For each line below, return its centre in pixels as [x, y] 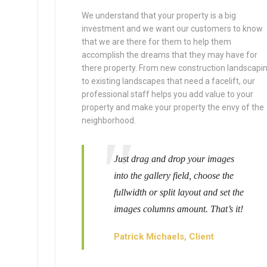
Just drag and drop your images [174, 159]
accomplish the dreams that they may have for [169, 55]
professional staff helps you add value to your [167, 94]
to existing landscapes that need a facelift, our [168, 81]
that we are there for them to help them [156, 42]
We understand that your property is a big [159, 15]
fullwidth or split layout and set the [178, 192]
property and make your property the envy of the [173, 107]
